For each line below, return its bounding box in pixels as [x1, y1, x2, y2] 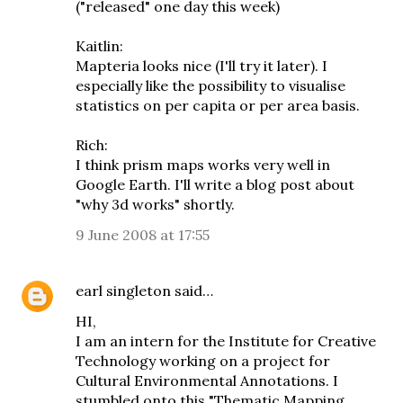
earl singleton [76, 282, 171, 300]
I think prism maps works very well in [76, 156, 330, 174]
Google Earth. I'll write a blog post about [76, 175, 354, 193]
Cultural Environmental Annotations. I [76, 372, 338, 390]
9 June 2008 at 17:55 [76, 226, 210, 244]
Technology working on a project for [76, 352, 330, 370]
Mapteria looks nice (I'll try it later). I [76, 57, 327, 75]
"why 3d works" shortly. [76, 195, 235, 213]
